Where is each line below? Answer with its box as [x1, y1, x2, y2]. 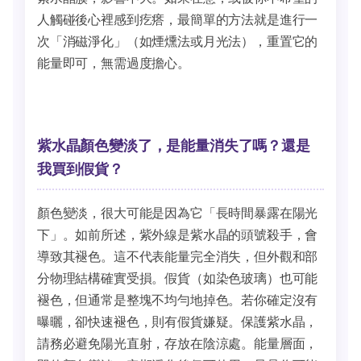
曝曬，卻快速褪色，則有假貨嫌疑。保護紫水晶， [37, 313, 318, 330]
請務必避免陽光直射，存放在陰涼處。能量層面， [37, 335, 318, 352]
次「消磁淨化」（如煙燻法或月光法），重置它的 [37, 32, 318, 49]
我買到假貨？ [37, 160, 123, 178]
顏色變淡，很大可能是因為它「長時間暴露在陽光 [37, 205, 318, 222]
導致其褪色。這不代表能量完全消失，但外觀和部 [37, 248, 318, 265]
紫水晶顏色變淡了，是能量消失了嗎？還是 [37, 137, 310, 155]
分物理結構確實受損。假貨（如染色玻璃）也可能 [37, 270, 318, 287]
